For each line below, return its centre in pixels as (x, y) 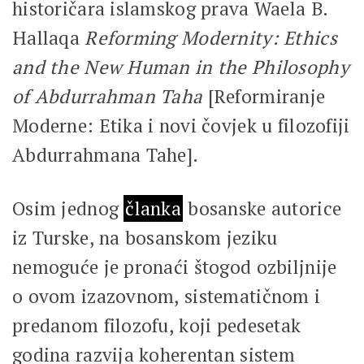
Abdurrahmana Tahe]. (108, 154)
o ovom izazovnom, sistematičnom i (167, 296)
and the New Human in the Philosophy (181, 67)
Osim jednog (68, 208)
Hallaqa (49, 37)
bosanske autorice (262, 208)
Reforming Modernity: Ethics (211, 37)
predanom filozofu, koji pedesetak (157, 325)
